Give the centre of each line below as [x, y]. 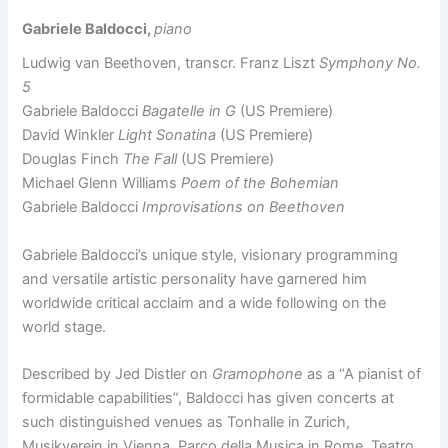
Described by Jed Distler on [117, 374]
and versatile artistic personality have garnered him [195, 278]
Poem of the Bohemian [260, 183]
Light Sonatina [167, 135]
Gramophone [258, 374]
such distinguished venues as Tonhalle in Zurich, [186, 422]
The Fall [150, 159]
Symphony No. [370, 63]
